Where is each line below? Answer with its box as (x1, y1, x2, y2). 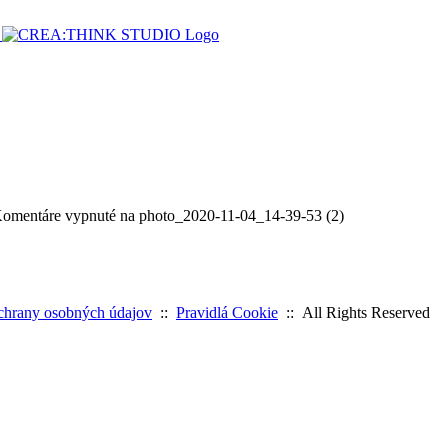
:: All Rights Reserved (278, 303, 430, 321)
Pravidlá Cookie (176, 303, 278, 321)
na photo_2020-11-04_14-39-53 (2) (116, 207, 344, 225)
